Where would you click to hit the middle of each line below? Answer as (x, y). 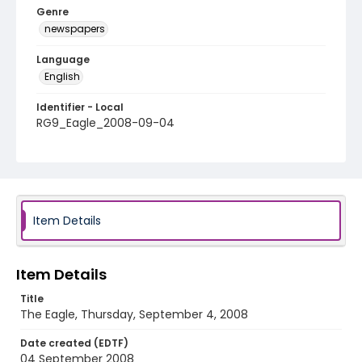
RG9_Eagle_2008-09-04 (105, 123)
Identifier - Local (80, 107)
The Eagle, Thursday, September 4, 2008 (134, 314)
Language (63, 59)
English (62, 76)
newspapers (75, 29)
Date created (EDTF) (74, 343)
